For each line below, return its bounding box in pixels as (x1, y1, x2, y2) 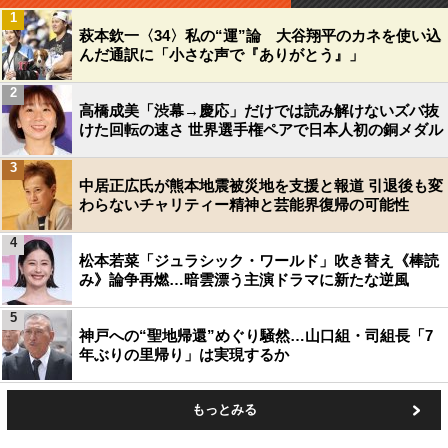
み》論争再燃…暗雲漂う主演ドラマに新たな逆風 (79, 271, 409, 288)
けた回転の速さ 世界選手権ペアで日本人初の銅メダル (79, 121, 443, 138)
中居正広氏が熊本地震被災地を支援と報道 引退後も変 (79, 177, 443, 194)
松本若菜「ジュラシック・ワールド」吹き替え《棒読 (79, 252, 439, 269)
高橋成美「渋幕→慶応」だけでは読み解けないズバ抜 (79, 102, 439, 119)
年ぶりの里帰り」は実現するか (79, 346, 289, 363)
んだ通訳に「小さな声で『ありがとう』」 (79, 46, 364, 63)
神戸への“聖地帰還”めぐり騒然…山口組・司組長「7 (79, 327, 433, 344)
